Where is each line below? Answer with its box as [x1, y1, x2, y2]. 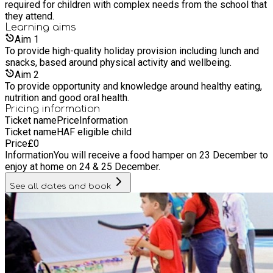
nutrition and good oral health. [5, 91, 129, 104]
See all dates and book [10, 181, 112, 191]
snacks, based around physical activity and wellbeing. [5, 56, 232, 68]
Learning [5, 21, 52, 33]
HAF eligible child [57, 126, 132, 138]
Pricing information [5, 103, 100, 115]
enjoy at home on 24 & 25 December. [5, 160, 160, 172]
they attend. [5, 10, 54, 22]
